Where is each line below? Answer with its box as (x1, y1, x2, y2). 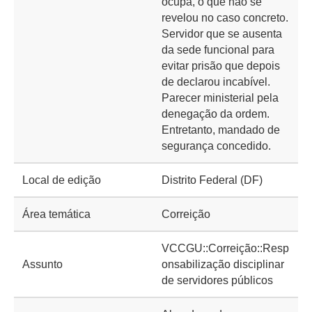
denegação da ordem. (162, 108, 270, 120)
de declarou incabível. (162, 76, 270, 88)
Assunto (22, 258, 63, 270)
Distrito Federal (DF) (162, 174, 263, 186)
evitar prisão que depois (162, 60, 280, 72)
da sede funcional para (162, 44, 274, 56)
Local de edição (22, 174, 101, 186)
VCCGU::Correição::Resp (162, 242, 289, 254)
